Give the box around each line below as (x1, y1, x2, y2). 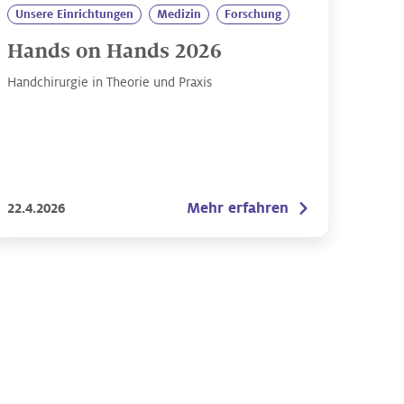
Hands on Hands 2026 (7, 41, 222, 62)
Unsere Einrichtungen (15, 8, 133, 21)
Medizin (157, 8, 201, 21)
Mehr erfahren (187, 199, 289, 216)
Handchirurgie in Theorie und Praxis (7, 75, 212, 89)
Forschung (225, 8, 281, 21)
